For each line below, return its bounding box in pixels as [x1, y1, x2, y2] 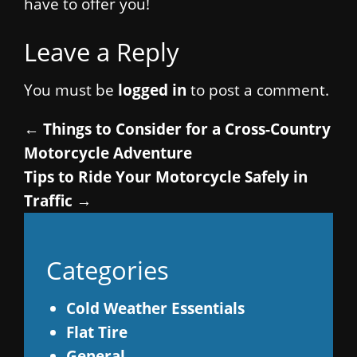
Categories [45, 252, 169, 287]
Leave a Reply [24, 33, 179, 69]
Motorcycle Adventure [24, 142, 192, 163]
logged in [118, 80, 186, 100]
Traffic [24, 190, 76, 210]
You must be [24, 80, 118, 100]
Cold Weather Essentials [65, 298, 245, 319]
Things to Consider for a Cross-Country [39, 118, 331, 139]
